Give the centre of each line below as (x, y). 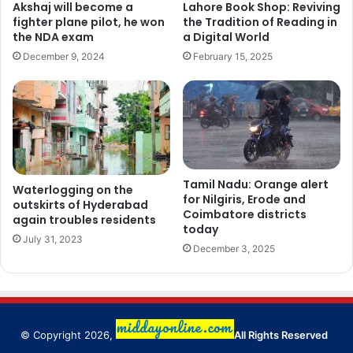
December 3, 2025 (234, 248)
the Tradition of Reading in (260, 22)
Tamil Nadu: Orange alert (256, 184)
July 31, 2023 (53, 240)
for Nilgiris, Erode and (244, 199)
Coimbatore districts (245, 214)
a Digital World (226, 37)
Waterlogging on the (73, 190)
